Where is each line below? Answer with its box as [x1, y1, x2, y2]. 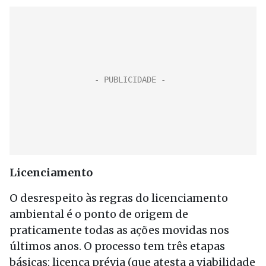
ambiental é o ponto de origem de [9, 207, 188, 221]
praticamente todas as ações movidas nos [9, 223, 229, 237]
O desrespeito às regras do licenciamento [9, 191, 228, 205]
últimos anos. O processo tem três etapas [9, 239, 225, 253]
